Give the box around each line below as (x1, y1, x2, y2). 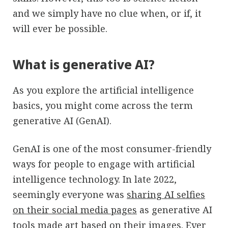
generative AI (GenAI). (13, 114, 111, 127)
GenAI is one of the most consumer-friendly (13, 142, 211, 155)
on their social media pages (13, 203, 137, 216)
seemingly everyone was (13, 188, 127, 201)
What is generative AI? (13, 55, 155, 73)
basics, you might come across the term (13, 99, 193, 111)
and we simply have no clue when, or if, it (13, 7, 202, 19)
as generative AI (137, 203, 212, 216)
